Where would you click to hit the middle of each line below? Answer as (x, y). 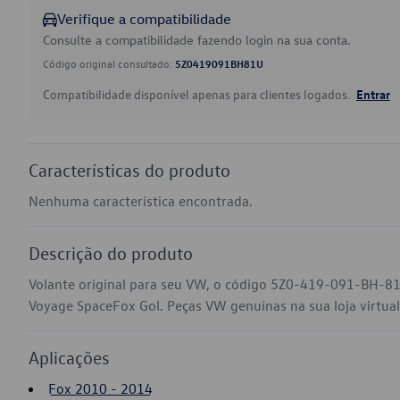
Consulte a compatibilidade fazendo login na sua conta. (197, 40)
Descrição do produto (111, 253)
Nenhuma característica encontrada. (141, 201)
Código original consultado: (109, 63)
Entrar (373, 94)
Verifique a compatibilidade (144, 19)
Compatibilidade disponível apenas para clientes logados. (198, 94)
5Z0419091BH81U (219, 63)
